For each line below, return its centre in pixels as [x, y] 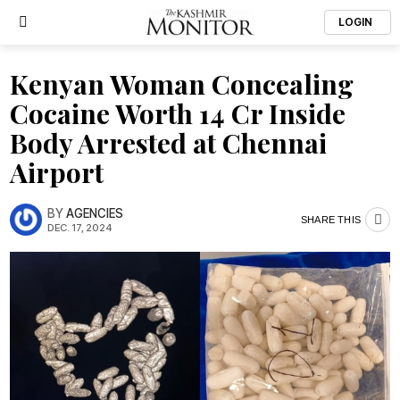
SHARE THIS [331, 219]
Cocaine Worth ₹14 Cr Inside [178, 113]
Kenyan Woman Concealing [182, 84]
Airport [57, 172]
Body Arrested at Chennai [168, 143]
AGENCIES [95, 213]
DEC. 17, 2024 [79, 227]
